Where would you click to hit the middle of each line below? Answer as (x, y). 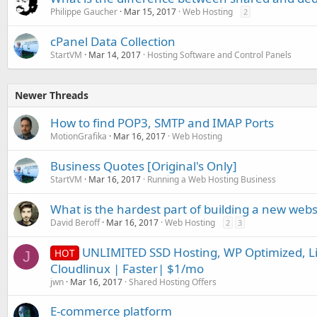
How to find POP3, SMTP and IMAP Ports (162, 122)
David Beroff (75, 222)
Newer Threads (52, 95)
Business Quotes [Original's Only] (144, 166)
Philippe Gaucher (84, 11)
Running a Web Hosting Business (212, 179)
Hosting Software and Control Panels (219, 54)
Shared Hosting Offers (173, 282)
